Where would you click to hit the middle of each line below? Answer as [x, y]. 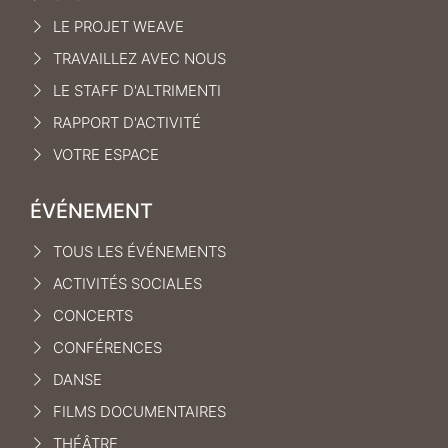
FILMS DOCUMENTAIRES [139, 411]
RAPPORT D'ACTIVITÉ [126, 122]
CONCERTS [92, 315]
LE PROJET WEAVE [118, 26]
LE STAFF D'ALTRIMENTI [136, 90]
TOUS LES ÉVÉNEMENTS [139, 251]
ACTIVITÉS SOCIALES [127, 283]
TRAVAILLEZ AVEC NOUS [139, 58]
